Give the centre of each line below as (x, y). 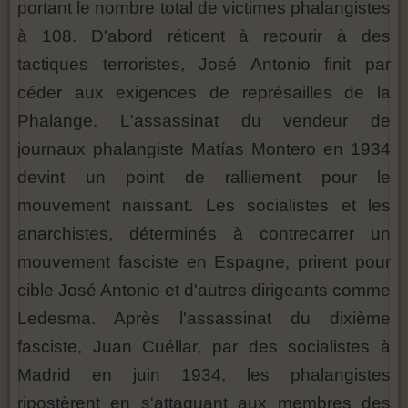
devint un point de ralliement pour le (204, 178)
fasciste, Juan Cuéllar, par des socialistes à (204, 347)
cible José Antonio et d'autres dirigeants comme (204, 291)
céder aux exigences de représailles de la (204, 93)
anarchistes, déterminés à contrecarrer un (204, 234)
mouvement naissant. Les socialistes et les (204, 206)
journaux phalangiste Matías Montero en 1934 (204, 149)
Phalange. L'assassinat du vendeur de (204, 121)
